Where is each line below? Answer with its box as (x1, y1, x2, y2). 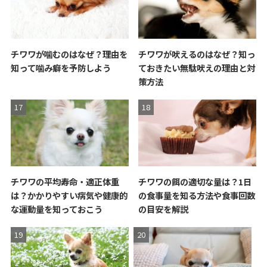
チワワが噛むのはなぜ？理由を (10, 48, 128, 61)
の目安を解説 (138, 202, 189, 215)
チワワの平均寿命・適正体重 (10, 175, 119, 188)
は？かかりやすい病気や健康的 (10, 188, 128, 201)
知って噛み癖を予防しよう (10, 61, 111, 74)
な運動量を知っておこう (10, 202, 103, 215)
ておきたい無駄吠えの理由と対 (138, 61, 256, 74)
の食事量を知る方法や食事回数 (138, 188, 256, 201)
